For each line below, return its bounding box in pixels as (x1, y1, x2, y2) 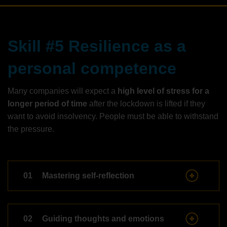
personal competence (8, 59, 176, 78)
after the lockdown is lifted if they (87, 99, 205, 108)
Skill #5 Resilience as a (8, 36, 186, 55)
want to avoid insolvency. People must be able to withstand (8, 111, 218, 121)
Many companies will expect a (8, 86, 118, 95)
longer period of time (8, 99, 87, 108)
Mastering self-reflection (42, 171, 134, 180)
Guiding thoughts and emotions (42, 214, 164, 223)
